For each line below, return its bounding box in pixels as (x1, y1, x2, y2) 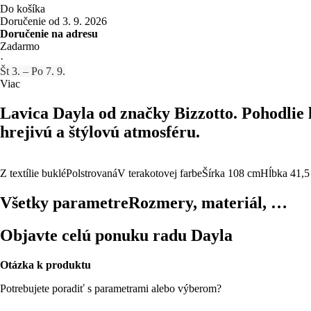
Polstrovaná (66, 167, 117, 180)
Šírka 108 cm (202, 167, 260, 180)
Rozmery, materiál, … (128, 194, 287, 212)
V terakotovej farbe (117, 167, 202, 180)
